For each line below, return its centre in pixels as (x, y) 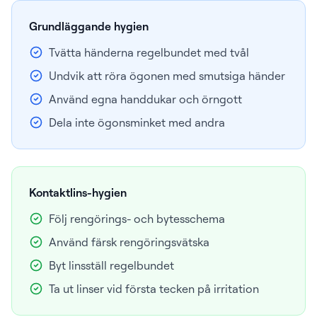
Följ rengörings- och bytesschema (137, 219)
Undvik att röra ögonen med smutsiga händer (167, 76)
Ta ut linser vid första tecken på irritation (154, 289)
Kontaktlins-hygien (78, 192)
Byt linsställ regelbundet (111, 265)
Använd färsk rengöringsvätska (129, 242)
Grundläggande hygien (89, 26)
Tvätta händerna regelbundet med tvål (149, 52)
